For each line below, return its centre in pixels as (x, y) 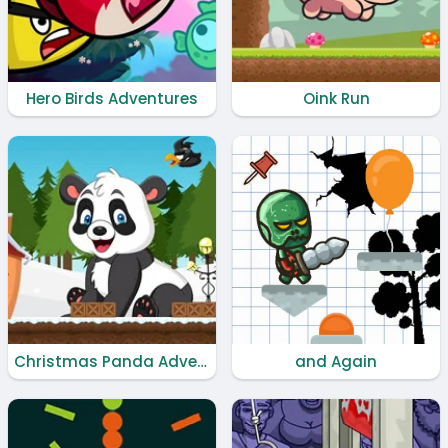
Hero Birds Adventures (112, 99)
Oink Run (336, 99)
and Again (336, 361)
